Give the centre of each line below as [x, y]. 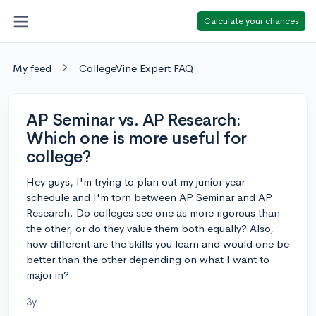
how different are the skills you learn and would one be [158, 243]
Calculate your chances [251, 20]
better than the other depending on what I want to [148, 259]
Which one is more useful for [136, 138]
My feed [32, 68]
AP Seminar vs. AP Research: [134, 120]
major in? [48, 274]
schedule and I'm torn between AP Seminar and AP [149, 197]
